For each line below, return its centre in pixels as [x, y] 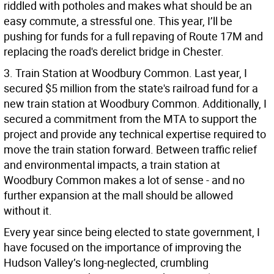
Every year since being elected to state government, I [132, 232]
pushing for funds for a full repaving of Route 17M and [133, 36]
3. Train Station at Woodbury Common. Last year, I [125, 73]
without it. [28, 211]
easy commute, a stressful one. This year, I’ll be [118, 21]
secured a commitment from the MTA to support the [130, 119]
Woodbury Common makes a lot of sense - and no [124, 180]
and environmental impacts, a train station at [112, 165]
